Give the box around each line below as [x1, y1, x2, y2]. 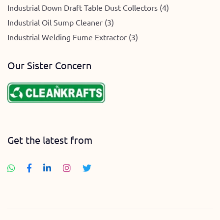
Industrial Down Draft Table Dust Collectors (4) [7, 2, 169, 13]
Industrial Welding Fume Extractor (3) [7, 32, 138, 42]
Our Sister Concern [7, 59, 91, 72]
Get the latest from [7, 133, 92, 146]
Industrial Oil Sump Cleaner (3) [7, 17, 114, 27]
